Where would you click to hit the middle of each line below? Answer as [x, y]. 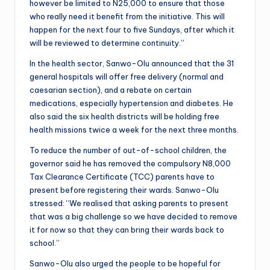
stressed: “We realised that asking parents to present [129, 203]
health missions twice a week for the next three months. [134, 129]
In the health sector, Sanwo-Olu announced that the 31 [132, 63]
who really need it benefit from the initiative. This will [127, 16]
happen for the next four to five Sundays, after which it [132, 29]
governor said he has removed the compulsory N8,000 [130, 163]
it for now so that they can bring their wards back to [127, 229]
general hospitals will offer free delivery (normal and [127, 76]
